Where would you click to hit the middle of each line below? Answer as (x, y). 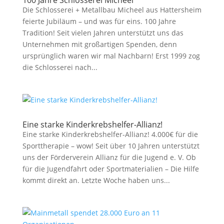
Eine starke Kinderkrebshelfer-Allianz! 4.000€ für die (110, 134)
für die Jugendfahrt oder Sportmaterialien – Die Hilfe (110, 169)
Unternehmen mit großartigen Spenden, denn (99, 44)
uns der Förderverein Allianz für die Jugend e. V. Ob (109, 157)
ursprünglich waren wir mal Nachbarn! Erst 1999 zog (111, 56)
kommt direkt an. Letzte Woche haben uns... (96, 180)
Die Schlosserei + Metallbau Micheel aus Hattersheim (112, 10)
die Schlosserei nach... (60, 67)
